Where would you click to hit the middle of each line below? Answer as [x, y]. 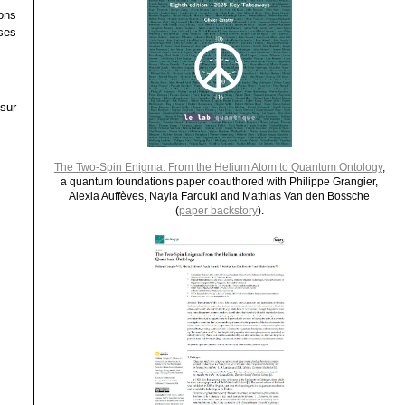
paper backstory [218, 210]
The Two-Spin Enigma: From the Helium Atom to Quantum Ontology [218, 167]
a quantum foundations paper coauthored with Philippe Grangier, [220, 181]
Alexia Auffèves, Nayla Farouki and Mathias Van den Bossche [220, 196]
